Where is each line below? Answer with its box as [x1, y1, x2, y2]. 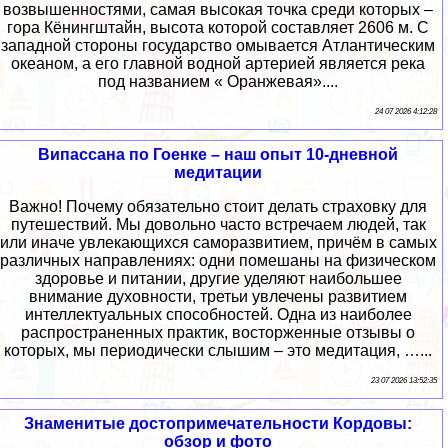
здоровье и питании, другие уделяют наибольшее [34, 270, 402, 288]
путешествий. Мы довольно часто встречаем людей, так [10, 216, 426, 234]
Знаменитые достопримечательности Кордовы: [24, 415, 412, 433]
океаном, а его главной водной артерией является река [11, 55, 425, 73]
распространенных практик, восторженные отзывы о [21, 324, 415, 342]
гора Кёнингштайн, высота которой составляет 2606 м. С [7, 19, 429, 37]
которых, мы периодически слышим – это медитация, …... [4, 342, 432, 360]
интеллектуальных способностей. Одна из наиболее [24, 306, 412, 324]
